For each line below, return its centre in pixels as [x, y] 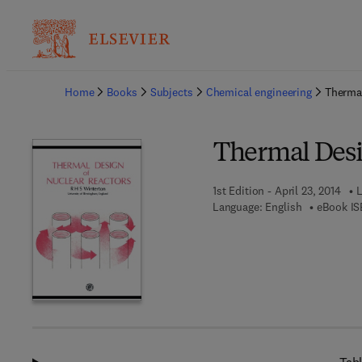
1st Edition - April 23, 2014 [276, 191]
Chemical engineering [259, 92]
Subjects [171, 92]
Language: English [257, 207]
